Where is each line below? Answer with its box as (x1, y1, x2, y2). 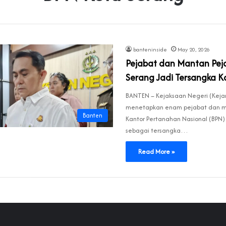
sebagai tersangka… (126, 126, 188, 136)
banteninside (133, 45, 167, 54)
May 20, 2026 (178, 45, 210, 54)
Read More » (138, 147, 175, 157)
